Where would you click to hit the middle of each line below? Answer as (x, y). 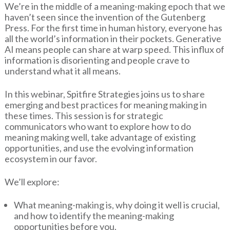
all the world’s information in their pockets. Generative (113, 39)
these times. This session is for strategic (84, 116)
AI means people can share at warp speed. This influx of (114, 50)
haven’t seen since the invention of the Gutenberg (105, 17)
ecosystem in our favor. (51, 159)
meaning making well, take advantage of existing (100, 137)
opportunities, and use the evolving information (99, 148)
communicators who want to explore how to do (98, 127)
